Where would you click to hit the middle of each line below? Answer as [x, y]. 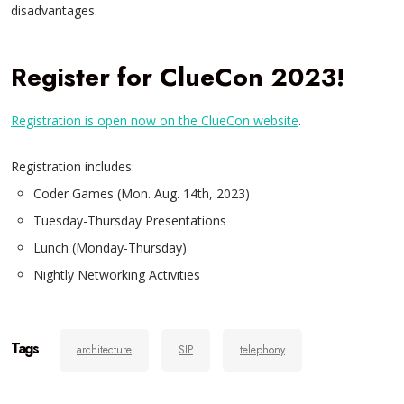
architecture [104, 350]
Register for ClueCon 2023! [178, 77]
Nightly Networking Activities [117, 275]
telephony [262, 350]
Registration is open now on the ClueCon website [155, 120]
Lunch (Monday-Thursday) [112, 248]
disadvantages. [54, 10]
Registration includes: [74, 166]
